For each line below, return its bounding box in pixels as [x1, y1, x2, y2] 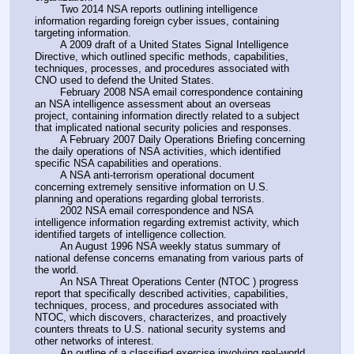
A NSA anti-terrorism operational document [35, 168, 60, 181]
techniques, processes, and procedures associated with [35, 62, 289, 74]
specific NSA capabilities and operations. [35, 156, 222, 169]
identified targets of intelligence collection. [35, 228, 227, 240]
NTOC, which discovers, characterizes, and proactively [35, 311, 287, 323]
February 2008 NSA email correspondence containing [35, 85, 60, 98]
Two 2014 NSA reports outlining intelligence [35, 2, 60, 15]
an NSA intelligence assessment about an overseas [35, 97, 271, 110]
